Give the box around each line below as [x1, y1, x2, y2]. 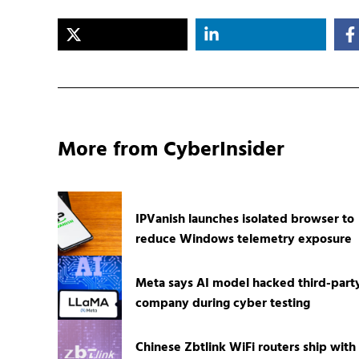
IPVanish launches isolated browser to [135, 209, 354, 231]
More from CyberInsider [58, 133, 284, 167]
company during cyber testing [135, 293, 310, 315]
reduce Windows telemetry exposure [135, 229, 352, 251]
